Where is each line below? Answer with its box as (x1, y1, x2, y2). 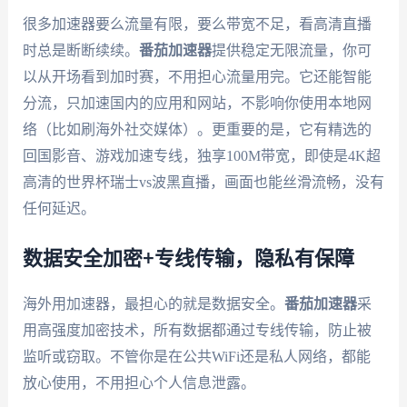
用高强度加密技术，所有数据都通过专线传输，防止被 (22, 322, 372, 338)
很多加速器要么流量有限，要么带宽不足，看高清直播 (22, 15, 372, 32)
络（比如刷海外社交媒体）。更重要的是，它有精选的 (22, 121, 372, 137)
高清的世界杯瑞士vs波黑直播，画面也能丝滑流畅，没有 (22, 174, 384, 190)
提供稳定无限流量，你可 (211, 42, 372, 58)
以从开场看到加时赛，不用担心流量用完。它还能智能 (22, 68, 372, 84)
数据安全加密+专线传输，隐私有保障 (22, 248, 354, 269)
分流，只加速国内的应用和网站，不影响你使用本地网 (22, 94, 372, 111)
